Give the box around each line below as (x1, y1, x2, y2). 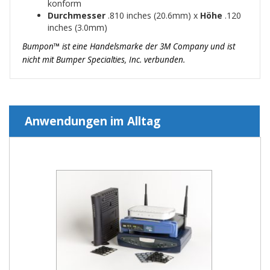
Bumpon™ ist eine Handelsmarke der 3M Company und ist (22, 40, 235, 52)
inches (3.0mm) (48, 21, 107, 33)
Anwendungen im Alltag (25, 113, 160, 129)
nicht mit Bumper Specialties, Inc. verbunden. (22, 53, 185, 65)
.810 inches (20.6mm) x (108, 9, 200, 21)
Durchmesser (48, 9, 108, 21)
